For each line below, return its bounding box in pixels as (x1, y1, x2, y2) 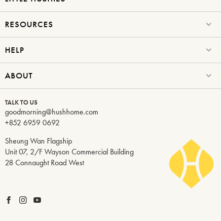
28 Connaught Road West (5, 157, 84, 168)
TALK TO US (5, 98, 37, 107)
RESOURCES (5, 18, 53, 30)
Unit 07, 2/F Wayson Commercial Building (5, 146, 134, 157)
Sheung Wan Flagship (5, 135, 72, 146)
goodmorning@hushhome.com (5, 106, 98, 117)
